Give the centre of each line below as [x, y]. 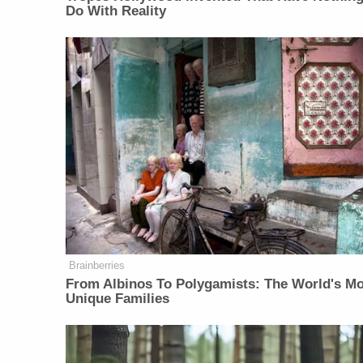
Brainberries [97, 266]
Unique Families [118, 299]
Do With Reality [116, 11]
